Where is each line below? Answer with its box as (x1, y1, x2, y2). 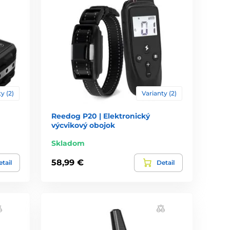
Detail (156, 158, 175, 166)
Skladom (51, 138, 85, 148)
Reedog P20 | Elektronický (51, 111, 150, 121)
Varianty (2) (141, 89, 177, 97)
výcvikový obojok (51, 120, 116, 130)
